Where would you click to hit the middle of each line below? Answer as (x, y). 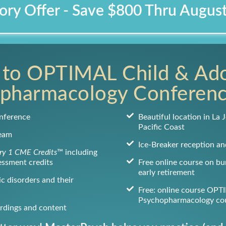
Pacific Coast (161, 127)
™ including (77, 152)
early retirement (166, 173)
